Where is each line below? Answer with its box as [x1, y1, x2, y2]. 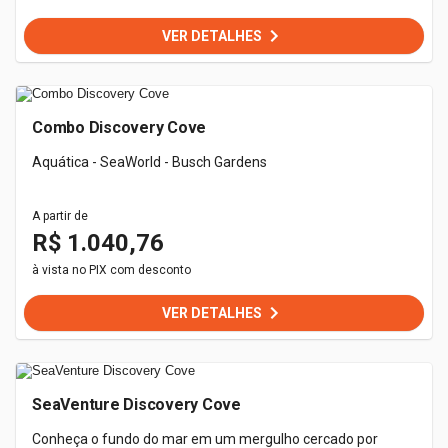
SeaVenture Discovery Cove [32, 395, 241, 414]
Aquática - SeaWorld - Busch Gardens [32, 154, 267, 170]
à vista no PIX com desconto [32, 263, 191, 277]
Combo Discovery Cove [32, 118, 207, 137]
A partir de [32, 209, 88, 223]
